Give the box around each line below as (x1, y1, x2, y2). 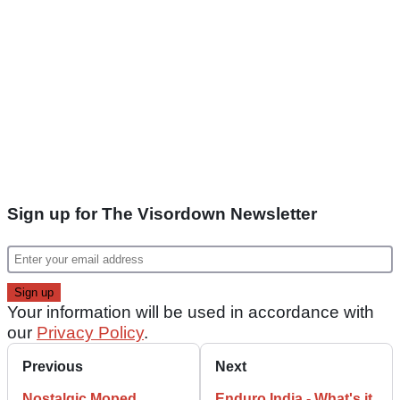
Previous (22, 359, 83, 375)
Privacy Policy (37, 323, 144, 343)
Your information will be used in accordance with (7, 303, 374, 322)
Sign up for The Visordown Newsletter (7, 204, 317, 224)
